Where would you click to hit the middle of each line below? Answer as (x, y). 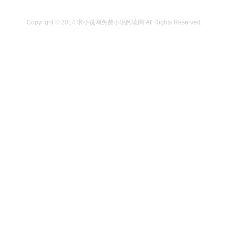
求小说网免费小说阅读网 (110, 22)
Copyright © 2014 (51, 22)
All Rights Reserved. (173, 22)
